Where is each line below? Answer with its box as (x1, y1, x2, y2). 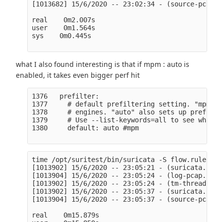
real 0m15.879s (31, 211, 99, 219)
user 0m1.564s (31, 23, 95, 32)
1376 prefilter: (31, 92, 99, 100)
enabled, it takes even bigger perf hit (16, 70, 140, 80)
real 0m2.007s (31, 15, 95, 24)
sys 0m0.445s (31, 31, 91, 40)
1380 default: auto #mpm (31, 123, 139, 132)
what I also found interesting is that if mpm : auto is (16, 59, 190, 69)
